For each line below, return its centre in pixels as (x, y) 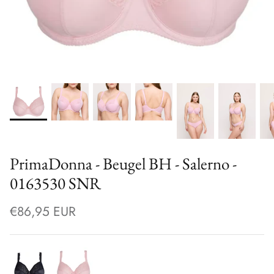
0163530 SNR (55, 183)
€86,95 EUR (43, 211)
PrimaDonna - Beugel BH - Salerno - (123, 164)
